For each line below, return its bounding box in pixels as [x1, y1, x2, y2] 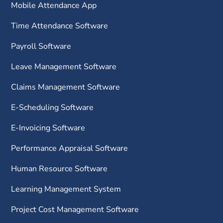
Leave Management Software [11, 61, 117, 72]
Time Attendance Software [11, 20, 109, 31]
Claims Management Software [11, 81, 120, 93]
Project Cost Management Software [11, 204, 139, 215]
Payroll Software [11, 40, 72, 52]
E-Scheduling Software [11, 102, 94, 113]
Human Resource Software [11, 163, 108, 174]
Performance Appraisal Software [11, 142, 128, 154]
